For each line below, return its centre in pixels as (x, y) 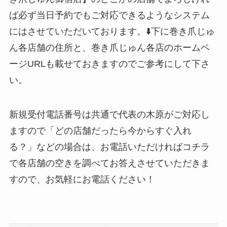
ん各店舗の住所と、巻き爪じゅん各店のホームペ (109, 47)
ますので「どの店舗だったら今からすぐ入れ (100, 130)
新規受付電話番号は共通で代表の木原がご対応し (109, 114)
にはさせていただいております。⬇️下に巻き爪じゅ (112, 31)
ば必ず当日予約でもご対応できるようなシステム (109, 15)
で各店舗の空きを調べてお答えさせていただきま (109, 163)
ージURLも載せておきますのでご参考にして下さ (109, 64)
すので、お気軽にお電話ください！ (82, 179)
